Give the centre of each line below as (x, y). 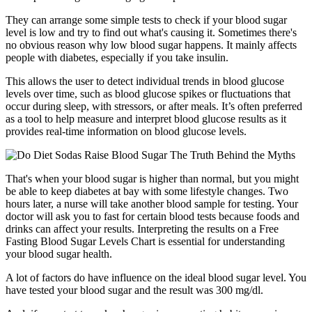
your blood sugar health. (59, 253)
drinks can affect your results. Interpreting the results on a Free (142, 228)
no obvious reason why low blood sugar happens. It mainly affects (151, 45)
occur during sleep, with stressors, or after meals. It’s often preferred (154, 106)
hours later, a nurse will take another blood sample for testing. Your (152, 203)
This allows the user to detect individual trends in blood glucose (145, 81)
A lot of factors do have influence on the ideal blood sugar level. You (156, 277)
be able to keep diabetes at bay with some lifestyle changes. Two (147, 191)
